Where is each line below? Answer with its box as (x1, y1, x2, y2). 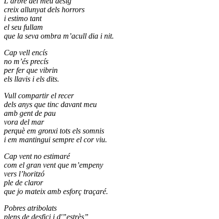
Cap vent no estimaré (4, 152, 70, 161)
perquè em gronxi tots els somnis (4, 127, 104, 135)
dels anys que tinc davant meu (4, 100, 97, 109)
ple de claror (4, 178, 43, 187)
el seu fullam (4, 23, 43, 32)
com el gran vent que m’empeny (4, 161, 103, 170)
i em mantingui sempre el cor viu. (4, 135, 107, 144)
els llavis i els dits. (4, 75, 59, 84)
